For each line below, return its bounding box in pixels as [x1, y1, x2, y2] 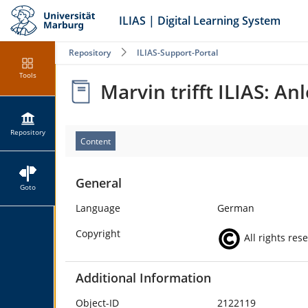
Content [80, 135, 111, 147]
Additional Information [76, 269, 211, 286]
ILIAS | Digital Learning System [118, 13, 280, 28]
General [76, 175, 122, 191]
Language [76, 201, 120, 214]
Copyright [76, 227, 120, 240]
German [217, 201, 254, 214]
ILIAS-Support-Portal [137, 47, 218, 58]
